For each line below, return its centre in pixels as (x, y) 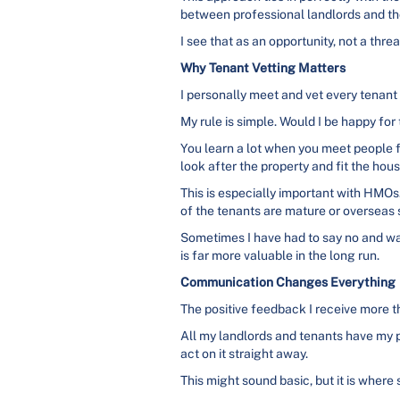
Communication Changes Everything (288, 282)
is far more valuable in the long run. (280, 255)
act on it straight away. (244, 354)
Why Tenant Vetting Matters (263, 68)
